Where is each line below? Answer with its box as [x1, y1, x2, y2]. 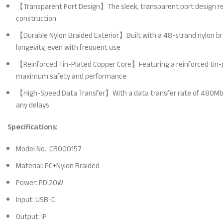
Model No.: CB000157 [16, 141, 82, 156]
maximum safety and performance [16, 69, 127, 83]
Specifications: [7, 119, 58, 134]
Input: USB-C [16, 192, 56, 207]
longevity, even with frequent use [16, 40, 121, 54]
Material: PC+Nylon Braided [16, 158, 100, 173]
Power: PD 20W [16, 175, 64, 190]
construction [16, 11, 57, 25]
